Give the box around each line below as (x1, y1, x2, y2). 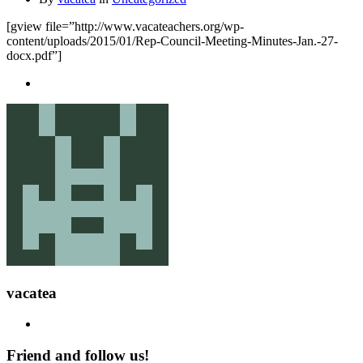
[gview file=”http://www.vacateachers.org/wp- (6, 19, 244, 33)
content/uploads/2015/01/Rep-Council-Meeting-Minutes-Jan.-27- (6, 33, 338, 48)
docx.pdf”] (6, 48, 62, 62)
